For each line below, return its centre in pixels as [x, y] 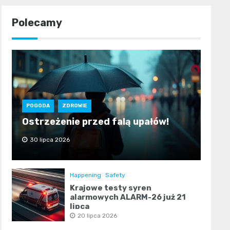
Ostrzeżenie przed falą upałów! [95, 121]
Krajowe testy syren [110, 188]
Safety [115, 175]
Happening [85, 175]
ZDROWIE [74, 106]
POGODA [38, 106]
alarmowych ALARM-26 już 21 [128, 197]
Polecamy [37, 22]
